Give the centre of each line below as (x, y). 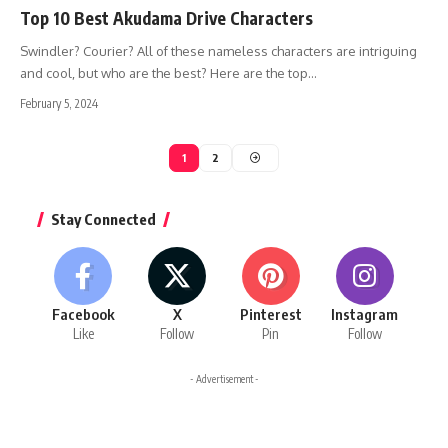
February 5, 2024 (59, 103)
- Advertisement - (224, 379)
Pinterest (270, 314)
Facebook (83, 314)
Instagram (365, 314)
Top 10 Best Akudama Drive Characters (166, 17)
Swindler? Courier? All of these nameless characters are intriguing (218, 50)
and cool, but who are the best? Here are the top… (168, 72)
